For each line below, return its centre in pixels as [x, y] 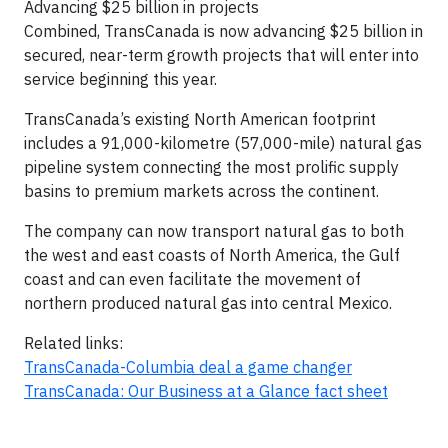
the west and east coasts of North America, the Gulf [212, 255]
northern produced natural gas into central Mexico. [208, 303]
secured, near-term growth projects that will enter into [221, 55]
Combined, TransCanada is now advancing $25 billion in [223, 31]
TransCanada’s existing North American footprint [200, 119]
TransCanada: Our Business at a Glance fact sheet [206, 391]
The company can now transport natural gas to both [214, 231]
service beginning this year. [120, 79]
